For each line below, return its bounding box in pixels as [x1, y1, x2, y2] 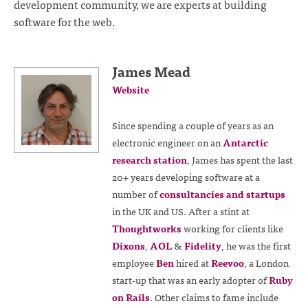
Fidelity [184, 237, 221, 253]
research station [111, 151, 187, 167]
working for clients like [181, 220, 283, 236]
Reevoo [210, 254, 244, 270]
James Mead [111, 60, 190, 83]
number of [111, 186, 159, 201]
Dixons [111, 237, 145, 253]
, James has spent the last [186, 151, 293, 167]
